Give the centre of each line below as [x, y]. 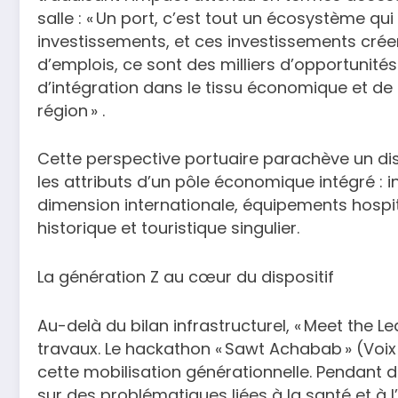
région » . [71, 110]
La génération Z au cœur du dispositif [186, 277]
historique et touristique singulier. [168, 228]
